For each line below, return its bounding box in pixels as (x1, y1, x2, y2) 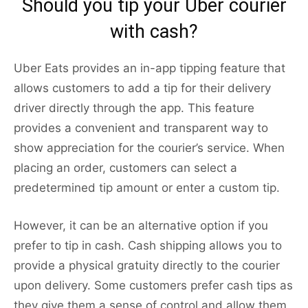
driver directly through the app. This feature (14, 101, 254, 115)
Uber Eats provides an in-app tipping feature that (14, 61, 285, 76)
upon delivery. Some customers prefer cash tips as (14, 278, 293, 293)
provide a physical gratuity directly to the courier (14, 258, 280, 273)
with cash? (110, 21, 198, 43)
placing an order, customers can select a (14, 161, 237, 175)
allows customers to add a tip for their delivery (14, 81, 271, 96)
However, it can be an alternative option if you (14, 219, 268, 233)
